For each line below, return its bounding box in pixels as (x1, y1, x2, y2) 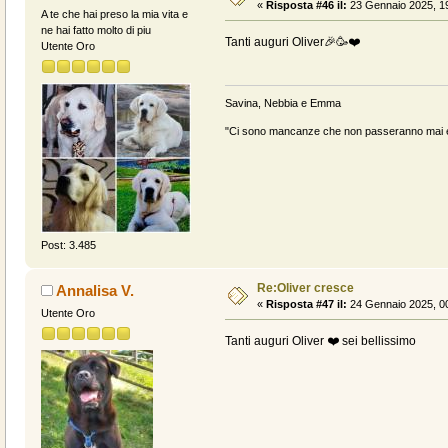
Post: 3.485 (40, 239, 96, 252)
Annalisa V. (56, 281, 135, 299)
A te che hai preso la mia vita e (40, 7, 188, 20)
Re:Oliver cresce (256, 280, 354, 295)
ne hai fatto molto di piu (40, 23, 151, 36)
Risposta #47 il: (265, 297, 347, 310)
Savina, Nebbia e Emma (224, 97, 341, 110)
